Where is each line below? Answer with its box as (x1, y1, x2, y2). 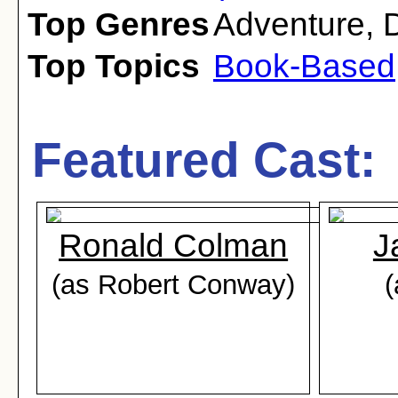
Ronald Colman (59, 227, 289, 264)
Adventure (213, 6, 365, 43)
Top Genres (28, 6, 210, 43)
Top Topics (28, 48, 200, 84)
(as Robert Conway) (52, 269, 296, 299)
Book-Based (213, 48, 395, 84)
